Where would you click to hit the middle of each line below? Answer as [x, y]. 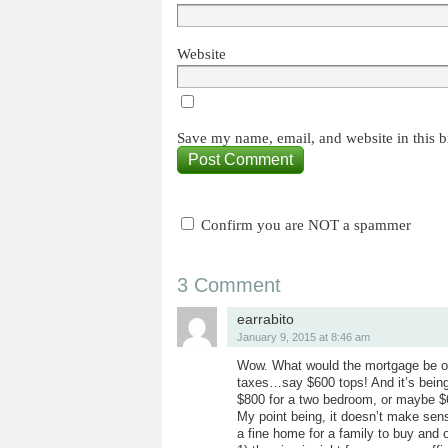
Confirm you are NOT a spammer [304, 225]
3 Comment [229, 285]
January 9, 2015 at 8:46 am [303, 337]
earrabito [265, 319]
